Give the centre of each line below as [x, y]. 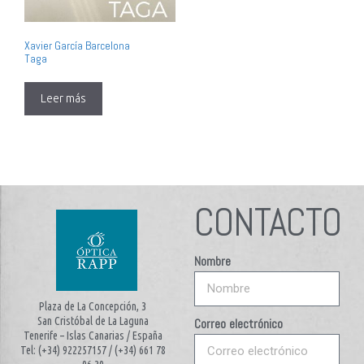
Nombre [212, 261]
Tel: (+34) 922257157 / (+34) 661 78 [93, 350]
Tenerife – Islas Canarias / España [93, 335]
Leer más [63, 98]
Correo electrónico [238, 323]
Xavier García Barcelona [77, 45]
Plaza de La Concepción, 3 [93, 306]
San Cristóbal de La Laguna [93, 321]
